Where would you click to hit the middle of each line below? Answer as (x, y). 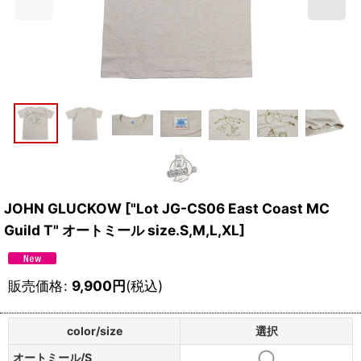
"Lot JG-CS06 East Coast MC (230, 208)
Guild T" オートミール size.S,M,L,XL (122, 230)
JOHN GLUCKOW (63, 208)
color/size (94, 330)
